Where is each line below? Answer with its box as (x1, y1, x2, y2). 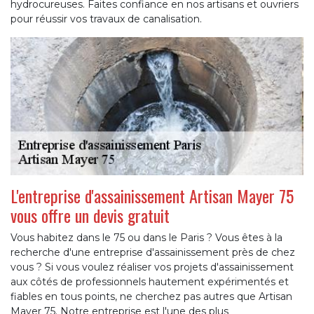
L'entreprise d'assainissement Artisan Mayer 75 (11, 183, 294, 209)
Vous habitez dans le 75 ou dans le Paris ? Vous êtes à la (11, 231, 282, 245)
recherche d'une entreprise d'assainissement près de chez (11, 246, 295, 259)
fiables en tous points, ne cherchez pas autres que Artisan (11, 290, 292, 303)
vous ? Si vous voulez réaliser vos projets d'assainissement (11, 261, 294, 274)
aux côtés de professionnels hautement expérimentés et (11, 275, 289, 289)
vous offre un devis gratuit (11, 203, 170, 228)
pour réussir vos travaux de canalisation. (11, 12, 202, 25)
